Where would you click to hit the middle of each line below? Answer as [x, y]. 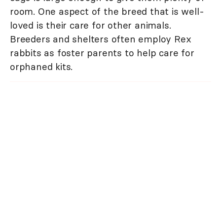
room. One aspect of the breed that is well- [107, 12]
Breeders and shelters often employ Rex [101, 39]
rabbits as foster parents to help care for [102, 53]
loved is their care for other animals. [91, 25]
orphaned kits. [41, 67]
